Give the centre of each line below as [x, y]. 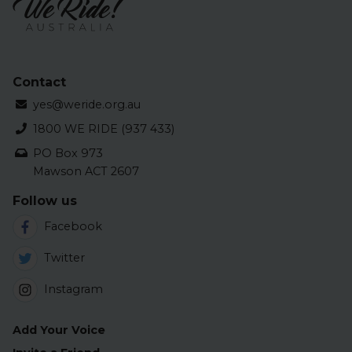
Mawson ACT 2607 [86, 171]
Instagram [73, 290]
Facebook [73, 227]
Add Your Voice [59, 330]
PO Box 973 [68, 153]
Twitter [64, 258]
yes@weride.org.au [86, 104]
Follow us [45, 200]
